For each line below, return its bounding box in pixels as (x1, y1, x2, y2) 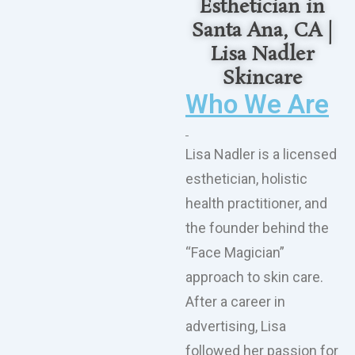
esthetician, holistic (185, 170, 307, 188)
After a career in (185, 293, 285, 311)
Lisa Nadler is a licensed (185, 146, 337, 163)
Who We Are (185, 89, 329, 120)
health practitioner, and (185, 195, 327, 212)
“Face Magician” (185, 244, 284, 261)
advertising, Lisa (185, 318, 286, 335)
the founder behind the (185, 219, 329, 237)
